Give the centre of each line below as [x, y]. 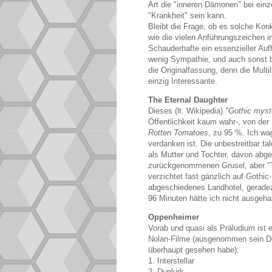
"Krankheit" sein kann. [187, 15]
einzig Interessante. [183, 81]
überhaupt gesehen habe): [194, 250]
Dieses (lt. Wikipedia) [187, 110]
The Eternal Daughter [188, 100]
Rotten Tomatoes [178, 132]
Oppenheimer [174, 217]
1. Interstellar [171, 261]
